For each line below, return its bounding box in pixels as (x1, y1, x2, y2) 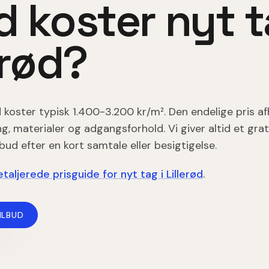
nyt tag (121, 167, 158, 181)
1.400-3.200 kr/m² (73, 104, 164, 119)
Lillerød (166, 167, 203, 181)
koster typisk (1, 104, 73, 119)
